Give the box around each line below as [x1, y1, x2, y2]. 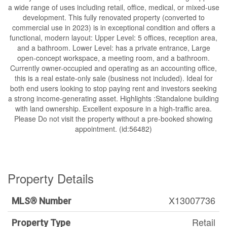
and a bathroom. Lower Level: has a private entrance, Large [17, 43, 210, 53]
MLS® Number [12, 196, 71, 206]
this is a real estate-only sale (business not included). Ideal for [14, 73, 213, 83]
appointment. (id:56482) [75, 124, 152, 134]
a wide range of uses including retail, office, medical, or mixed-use [8, 2, 219, 12]
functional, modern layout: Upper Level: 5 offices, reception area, [10, 32, 217, 43]
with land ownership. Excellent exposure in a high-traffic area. [15, 103, 212, 113]
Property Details [8, 169, 94, 187]
